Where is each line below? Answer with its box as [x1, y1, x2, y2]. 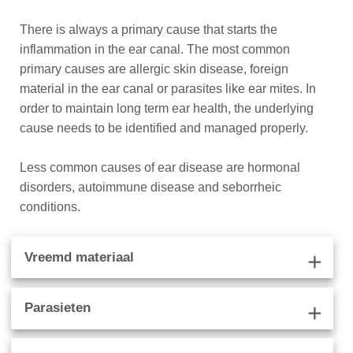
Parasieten [24, 300, 91, 316]
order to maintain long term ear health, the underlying [20, 101, 314, 115]
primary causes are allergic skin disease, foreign [20, 61, 289, 76]
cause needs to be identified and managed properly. [20, 121, 309, 135]
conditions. [20, 199, 81, 214]
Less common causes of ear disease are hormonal [20, 160, 301, 174]
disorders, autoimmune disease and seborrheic [20, 180, 282, 194]
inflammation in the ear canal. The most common [20, 42, 291, 56]
